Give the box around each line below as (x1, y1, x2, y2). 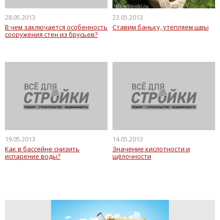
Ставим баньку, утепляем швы (112, 22, 209, 31)
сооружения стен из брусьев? (5, 29, 98, 39)
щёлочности (112, 151, 151, 161)
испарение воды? (5, 151, 60, 161)
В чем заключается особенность (5, 22, 108, 31)
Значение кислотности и (112, 144, 190, 153)
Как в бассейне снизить (5, 144, 80, 153)
